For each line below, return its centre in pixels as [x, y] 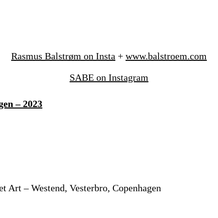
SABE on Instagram [109, 77]
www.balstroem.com [166, 56]
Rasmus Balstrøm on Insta [63, 56]
